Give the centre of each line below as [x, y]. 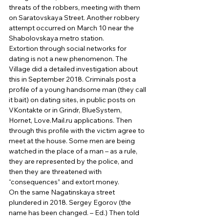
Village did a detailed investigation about [74, 69]
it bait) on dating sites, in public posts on [73, 99]
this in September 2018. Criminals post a [73, 79]
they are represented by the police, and [72, 161]
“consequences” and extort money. [65, 182]
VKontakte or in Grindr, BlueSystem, [66, 110]
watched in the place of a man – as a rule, [74, 151]
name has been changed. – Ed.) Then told [75, 212]
